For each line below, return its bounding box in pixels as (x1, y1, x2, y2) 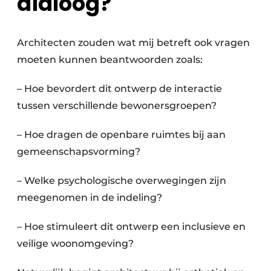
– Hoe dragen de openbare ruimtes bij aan (17, 128, 226, 140)
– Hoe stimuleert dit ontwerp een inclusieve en (17, 220, 246, 232)
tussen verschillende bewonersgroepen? (17, 99, 217, 111)
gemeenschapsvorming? (17, 145, 140, 157)
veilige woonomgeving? (17, 237, 134, 249)
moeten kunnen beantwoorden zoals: (17, 53, 203, 65)
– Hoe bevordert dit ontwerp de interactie (17, 82, 222, 94)
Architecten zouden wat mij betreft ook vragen (17, 36, 250, 48)
